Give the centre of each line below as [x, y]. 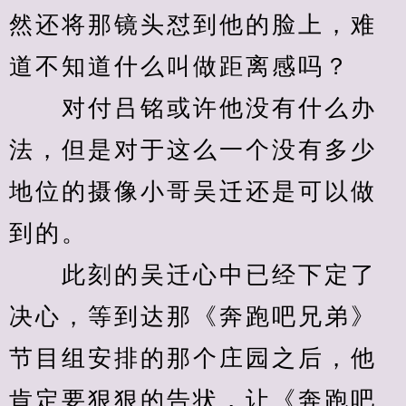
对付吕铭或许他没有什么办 [193, 108]
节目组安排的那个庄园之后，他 [193, 358]
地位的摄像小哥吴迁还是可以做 [193, 192]
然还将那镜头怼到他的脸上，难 [193, 25]
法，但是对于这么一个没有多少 [193, 150]
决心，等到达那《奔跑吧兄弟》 [193, 317]
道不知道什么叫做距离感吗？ [180, 67]
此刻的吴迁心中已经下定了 [193, 275]
